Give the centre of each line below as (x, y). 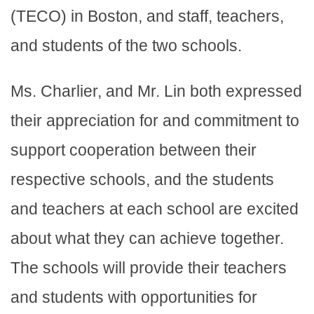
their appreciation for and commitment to (155, 120)
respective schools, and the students (142, 179)
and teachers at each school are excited (155, 209)
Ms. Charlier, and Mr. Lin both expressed (156, 91)
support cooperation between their (134, 150)
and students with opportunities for (134, 297)
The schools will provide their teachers (149, 267)
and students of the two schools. (128, 45)
